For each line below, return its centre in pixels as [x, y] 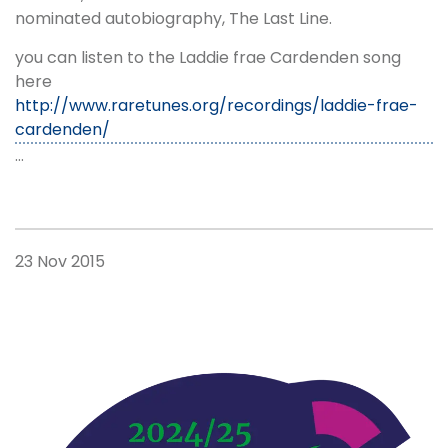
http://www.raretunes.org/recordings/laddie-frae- [216, 106]
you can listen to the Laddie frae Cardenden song [208, 58]
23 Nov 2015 [60, 262]
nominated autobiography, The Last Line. [173, 19]
